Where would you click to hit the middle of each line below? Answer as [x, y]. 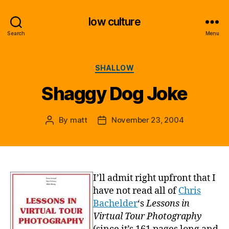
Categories [137, 66]
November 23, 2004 [147, 120]
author [61, 131]
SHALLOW [114, 68]
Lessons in [168, 203]
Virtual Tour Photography [147, 216]
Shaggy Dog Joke [114, 93]
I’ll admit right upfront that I [154, 178]
